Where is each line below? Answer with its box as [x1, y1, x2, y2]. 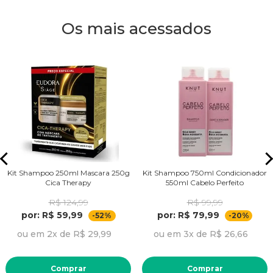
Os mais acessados [62, 19, 211, 39]
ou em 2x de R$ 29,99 [16, 229, 112, 240]
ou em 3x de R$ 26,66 [153, 229, 248, 240]
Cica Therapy [45, 178, 91, 188]
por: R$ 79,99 [157, 210, 219, 221]
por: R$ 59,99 [21, 210, 83, 221]
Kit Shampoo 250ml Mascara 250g [7, 168, 130, 178]
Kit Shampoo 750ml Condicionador [143, 168, 267, 178]
